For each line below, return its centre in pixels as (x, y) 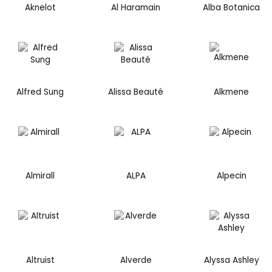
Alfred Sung (40, 92)
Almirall (40, 176)
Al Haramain (136, 8)
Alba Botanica (232, 8)
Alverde (136, 260)
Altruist (40, 260)
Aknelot (40, 8)
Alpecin (231, 176)
